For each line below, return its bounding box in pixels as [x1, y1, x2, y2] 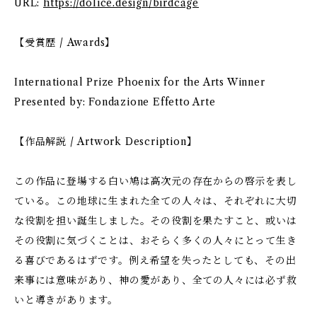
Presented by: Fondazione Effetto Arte [14, 96, 216, 108]
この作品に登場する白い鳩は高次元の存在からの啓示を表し [14, 175, 297, 188]
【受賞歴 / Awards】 [14, 36, 116, 49]
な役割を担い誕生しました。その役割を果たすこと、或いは [14, 214, 297, 227]
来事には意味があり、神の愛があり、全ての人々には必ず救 [14, 274, 297, 287]
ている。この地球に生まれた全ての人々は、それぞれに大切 [14, 195, 297, 207]
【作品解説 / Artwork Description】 [14, 135, 197, 148]
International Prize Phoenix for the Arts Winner [14, 76, 265, 88]
